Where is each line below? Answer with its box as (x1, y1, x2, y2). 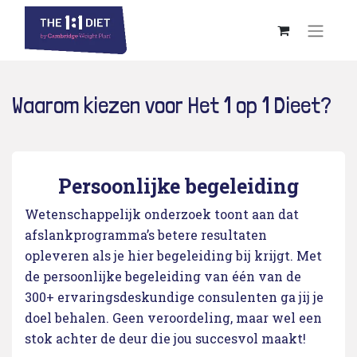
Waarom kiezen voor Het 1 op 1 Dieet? (12, 92, 331, 119)
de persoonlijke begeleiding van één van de (25, 268, 301, 284)
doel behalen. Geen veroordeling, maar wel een (25, 309, 322, 326)
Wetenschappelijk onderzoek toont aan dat (25, 206, 299, 222)
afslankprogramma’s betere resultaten (25, 226, 267, 243)
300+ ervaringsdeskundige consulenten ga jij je (25, 288, 324, 305)
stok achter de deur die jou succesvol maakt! (25, 330, 306, 347)
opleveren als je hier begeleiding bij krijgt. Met (25, 247, 322, 264)
